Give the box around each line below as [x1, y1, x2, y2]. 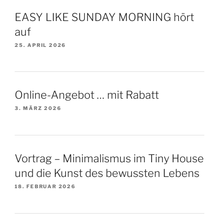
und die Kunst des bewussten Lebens [15, 167, 199, 179]
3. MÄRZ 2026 [15, 105, 62, 111]
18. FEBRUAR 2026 [15, 183, 76, 189]
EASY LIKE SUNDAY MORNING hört [15, 10, 194, 23]
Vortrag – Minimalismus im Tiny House [15, 152, 204, 165]
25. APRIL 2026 [15, 42, 66, 48]
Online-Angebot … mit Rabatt [15, 88, 159, 102]
